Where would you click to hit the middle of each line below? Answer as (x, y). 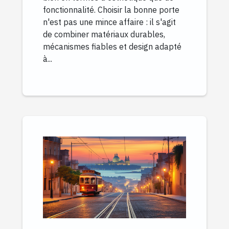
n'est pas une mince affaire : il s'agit (109, 22)
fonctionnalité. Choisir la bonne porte (111, 9)
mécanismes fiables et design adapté (112, 46)
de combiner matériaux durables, (104, 34)
